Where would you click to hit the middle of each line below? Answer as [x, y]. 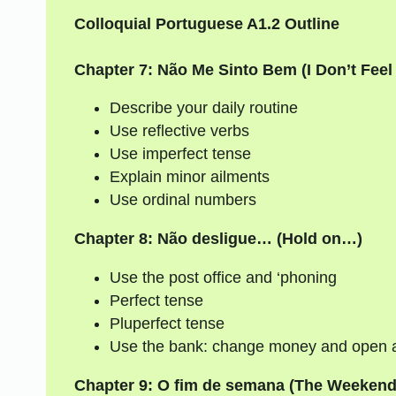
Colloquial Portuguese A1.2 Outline [206, 23]
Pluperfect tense [167, 324]
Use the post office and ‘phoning [223, 278]
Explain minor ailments [189, 177]
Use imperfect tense [180, 154]
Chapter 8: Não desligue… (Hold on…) [218, 239]
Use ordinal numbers [183, 200]
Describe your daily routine [203, 108]
